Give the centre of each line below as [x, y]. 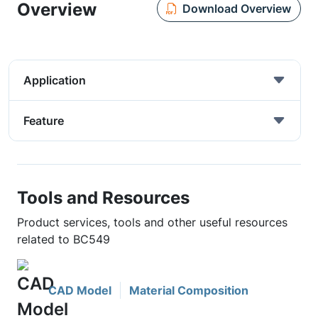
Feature [44, 121]
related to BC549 [64, 239]
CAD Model [80, 290]
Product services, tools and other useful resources [152, 222]
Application [55, 80]
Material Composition [189, 290]
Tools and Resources [103, 197]
